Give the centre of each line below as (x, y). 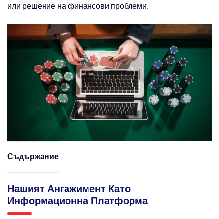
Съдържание (33, 157)
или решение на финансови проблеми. (78, 6)
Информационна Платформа (77, 201)
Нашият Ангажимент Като (69, 189)
